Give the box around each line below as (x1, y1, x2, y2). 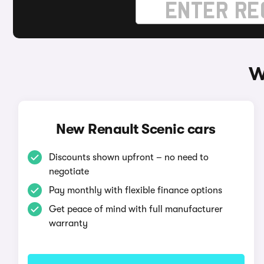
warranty (48, 218, 88, 229)
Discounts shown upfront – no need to (48, 152, 209, 163)
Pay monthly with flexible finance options (48, 185, 222, 196)
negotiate (48, 166, 89, 177)
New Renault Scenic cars (56, 121, 216, 137)
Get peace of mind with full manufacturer (48, 204, 223, 214)
